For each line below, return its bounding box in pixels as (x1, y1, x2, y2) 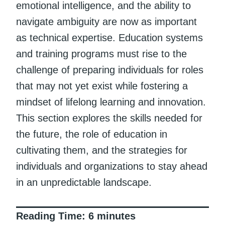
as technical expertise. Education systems (16, 32, 203, 43)
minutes (97, 210, 136, 221)
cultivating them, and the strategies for (16, 144, 187, 156)
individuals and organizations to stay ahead (16, 160, 207, 172)
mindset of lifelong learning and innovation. (16, 96, 206, 107)
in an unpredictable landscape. (16, 176, 152, 188)
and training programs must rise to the (16, 48, 187, 59)
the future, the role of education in (16, 128, 167, 140)
